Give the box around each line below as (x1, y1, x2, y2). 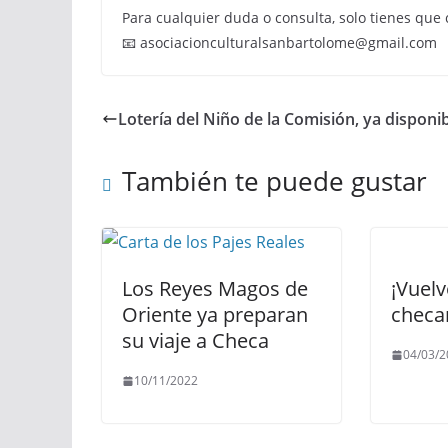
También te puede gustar (122, 163, 427, 199)
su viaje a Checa (122, 327, 269, 354)
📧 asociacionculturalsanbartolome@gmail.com (122, 33, 437, 52)
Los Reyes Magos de (122, 275, 308, 302)
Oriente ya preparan (122, 301, 308, 328)
